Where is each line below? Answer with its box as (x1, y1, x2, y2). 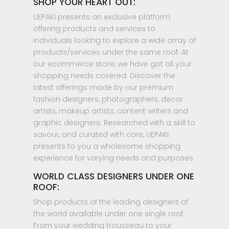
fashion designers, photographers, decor (33, 94, 183, 104)
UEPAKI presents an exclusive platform (33, 11, 170, 22)
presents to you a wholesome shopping (33, 141, 180, 151)
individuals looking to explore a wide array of (33, 35, 196, 45)
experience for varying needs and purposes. (33, 152, 195, 163)
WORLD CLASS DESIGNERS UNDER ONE (33, 170, 194, 182)
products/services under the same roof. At (33, 47, 189, 57)
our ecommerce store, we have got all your (33, 58, 192, 69)
